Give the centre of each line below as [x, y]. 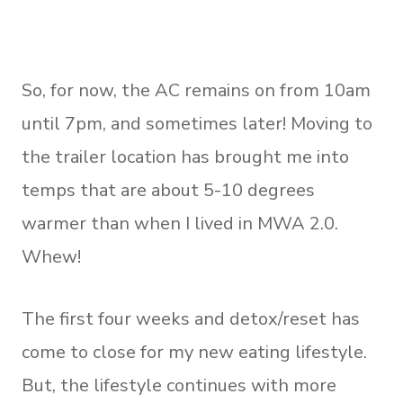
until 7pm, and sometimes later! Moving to [197, 124]
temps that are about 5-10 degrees [168, 190]
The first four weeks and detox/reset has [191, 319]
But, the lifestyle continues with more [179, 385]
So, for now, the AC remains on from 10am [196, 90]
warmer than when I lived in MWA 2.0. [180, 224]
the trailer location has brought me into [185, 157]
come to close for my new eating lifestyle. [194, 352]
